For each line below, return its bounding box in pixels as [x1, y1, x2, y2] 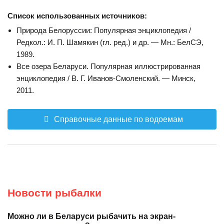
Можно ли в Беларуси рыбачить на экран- [7, 211, 175, 220]
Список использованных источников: [7, 11, 147, 20]
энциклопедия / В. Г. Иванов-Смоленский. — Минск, [16, 73, 195, 82]
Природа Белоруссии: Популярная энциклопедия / [16, 25, 191, 34]
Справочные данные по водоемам [52, 114, 183, 123]
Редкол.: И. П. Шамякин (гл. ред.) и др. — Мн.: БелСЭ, [16, 37, 203, 46]
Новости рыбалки [7, 186, 101, 198]
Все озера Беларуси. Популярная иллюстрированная [16, 61, 200, 70]
